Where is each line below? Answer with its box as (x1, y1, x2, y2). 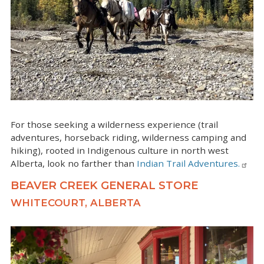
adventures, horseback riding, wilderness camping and (11, 131, 246, 143)
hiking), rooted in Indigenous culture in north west (11, 144, 229, 156)
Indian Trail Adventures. (137, 157, 240, 169)
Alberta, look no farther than (11, 157, 137, 169)
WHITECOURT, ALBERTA (11, 196, 141, 209)
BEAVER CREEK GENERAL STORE (11, 178, 201, 192)
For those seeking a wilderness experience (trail (11, 118, 218, 130)
